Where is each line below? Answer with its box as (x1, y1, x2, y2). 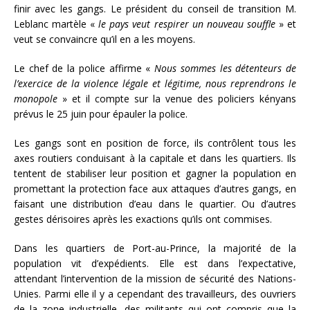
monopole (14, 91, 57, 105)
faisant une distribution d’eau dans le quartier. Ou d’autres (14, 197, 296, 210)
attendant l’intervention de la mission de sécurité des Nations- (14, 271, 296, 285)
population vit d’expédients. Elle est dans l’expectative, (14, 256, 296, 270)
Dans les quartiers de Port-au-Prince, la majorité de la (14, 241, 296, 255)
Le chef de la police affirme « (14, 61, 155, 75)
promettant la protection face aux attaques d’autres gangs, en (14, 181, 296, 195)
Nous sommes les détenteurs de (154, 61, 297, 75)
